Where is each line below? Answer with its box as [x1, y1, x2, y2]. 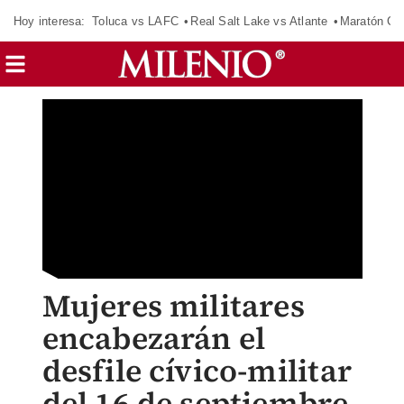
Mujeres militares [41, 285, 305, 326]
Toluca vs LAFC [92, 14, 179, 28]
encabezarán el [41, 317, 266, 359]
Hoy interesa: [14, 14, 86, 28]
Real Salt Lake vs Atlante [190, 14, 328, 28]
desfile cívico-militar [41, 350, 352, 391]
